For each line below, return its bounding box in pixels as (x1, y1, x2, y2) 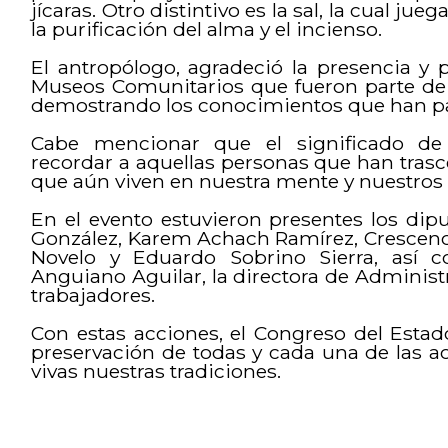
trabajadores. (31, 283, 156, 308)
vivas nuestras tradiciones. (31, 359, 282, 384)
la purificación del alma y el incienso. (31, 17, 383, 42)
